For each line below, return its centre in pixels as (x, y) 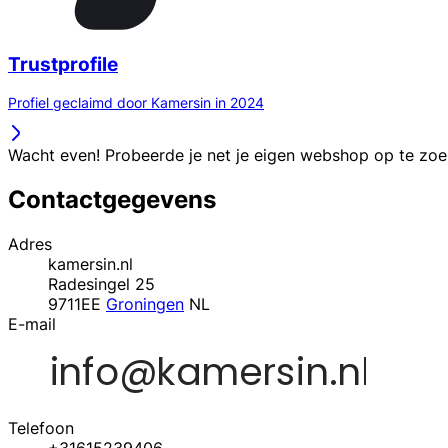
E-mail (32, 324)
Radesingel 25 (101, 284)
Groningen (145, 304)
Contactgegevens (112, 200)
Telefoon (41, 428)
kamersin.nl (90, 264)
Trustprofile (63, 64)
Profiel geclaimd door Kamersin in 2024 (136, 103)
